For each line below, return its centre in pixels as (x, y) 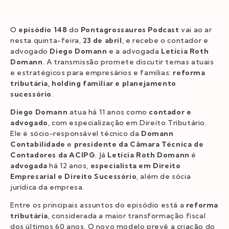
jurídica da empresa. (47, 187)
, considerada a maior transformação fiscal (127, 215)
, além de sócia (164, 176)
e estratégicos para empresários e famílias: (92, 72)
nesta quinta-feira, (47, 40)
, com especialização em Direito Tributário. (127, 122)
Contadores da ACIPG (53, 155)
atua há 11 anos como (108, 112)
